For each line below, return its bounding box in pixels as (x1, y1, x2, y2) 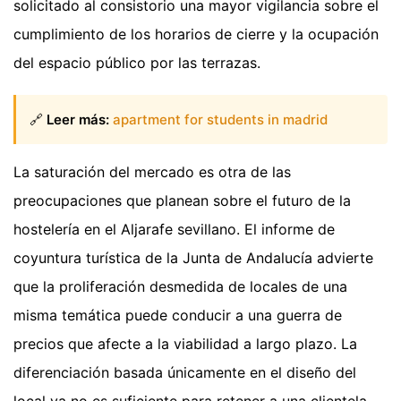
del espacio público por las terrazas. (13, 54, 260, 73)
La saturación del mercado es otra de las (13, 162, 291, 181)
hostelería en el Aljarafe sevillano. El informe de (13, 219, 335, 238)
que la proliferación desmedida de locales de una (13, 277, 347, 295)
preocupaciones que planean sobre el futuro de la (13, 191, 351, 209)
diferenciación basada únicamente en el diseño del (13, 363, 356, 381)
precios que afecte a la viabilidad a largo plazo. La (13, 334, 357, 353)
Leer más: (47, 110, 109, 128)
